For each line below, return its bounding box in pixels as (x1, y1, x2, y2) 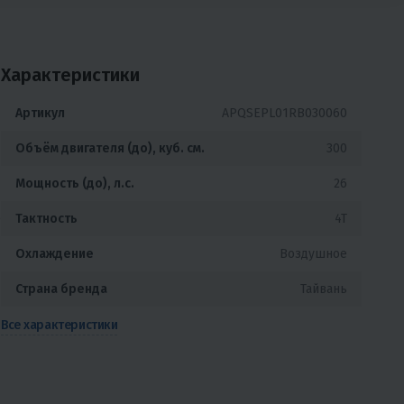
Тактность (15, 211, 78, 227)
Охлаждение (15, 246, 94, 262)
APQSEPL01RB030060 (222, 106, 347, 122)
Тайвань (300, 281, 347, 298)
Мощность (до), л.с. (15, 176, 134, 192)
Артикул (15, 106, 65, 122)
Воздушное (280, 246, 347, 262)
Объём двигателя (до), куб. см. (15, 141, 205, 157)
